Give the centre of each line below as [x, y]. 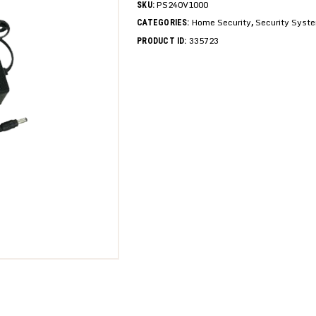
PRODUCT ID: [163, 41]
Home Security [221, 23]
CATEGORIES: [164, 23]
